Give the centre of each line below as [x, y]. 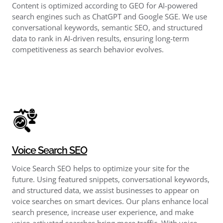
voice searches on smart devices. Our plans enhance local [110, 201]
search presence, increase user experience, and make [103, 212]
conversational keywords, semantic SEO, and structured [107, 27]
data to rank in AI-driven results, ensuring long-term [100, 38]
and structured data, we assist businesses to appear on [105, 190]
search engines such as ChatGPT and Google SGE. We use [109, 16]
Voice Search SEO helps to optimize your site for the [100, 168]
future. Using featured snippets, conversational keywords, [111, 179]
